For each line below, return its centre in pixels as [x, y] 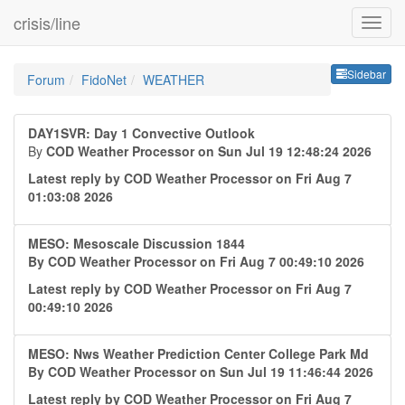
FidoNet [104, 80]
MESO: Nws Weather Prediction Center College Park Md [198, 353]
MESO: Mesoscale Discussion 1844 [137, 243]
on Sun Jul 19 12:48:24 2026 [285, 151]
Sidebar [367, 74]
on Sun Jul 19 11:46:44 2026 [287, 372]
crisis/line [47, 23]
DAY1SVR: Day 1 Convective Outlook [141, 133]
